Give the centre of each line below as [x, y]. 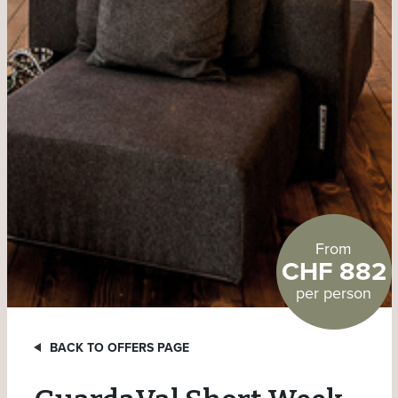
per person [334, 294]
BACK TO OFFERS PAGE [119, 347]
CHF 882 [334, 272]
